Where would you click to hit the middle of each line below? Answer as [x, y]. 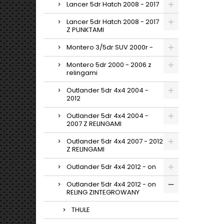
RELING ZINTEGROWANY [103, 192]
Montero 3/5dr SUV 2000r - [110, 47]
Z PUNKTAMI [85, 30]
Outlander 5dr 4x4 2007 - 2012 [115, 141]
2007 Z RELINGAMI [94, 124]
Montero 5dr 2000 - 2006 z [109, 65]
